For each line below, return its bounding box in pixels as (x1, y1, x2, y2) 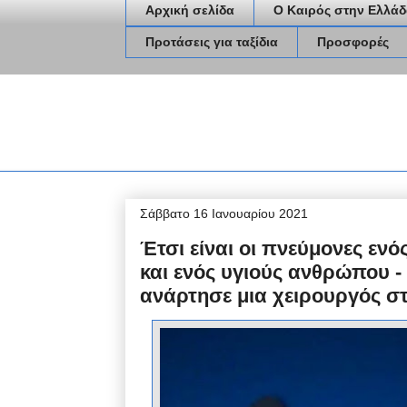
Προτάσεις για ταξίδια (145, 35, 278, 50)
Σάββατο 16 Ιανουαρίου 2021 (140, 205, 308, 221)
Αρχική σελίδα (145, 3, 234, 18)
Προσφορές (317, 35, 389, 50)
